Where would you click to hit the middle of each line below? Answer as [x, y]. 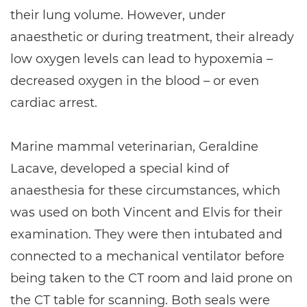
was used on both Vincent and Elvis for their [146, 212]
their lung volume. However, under [118, 15]
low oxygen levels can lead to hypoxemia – [142, 59]
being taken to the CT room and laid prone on [151, 278]
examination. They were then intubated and [146, 234]
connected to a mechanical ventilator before [147, 256]
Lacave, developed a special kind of [120, 169]
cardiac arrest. [54, 103]
